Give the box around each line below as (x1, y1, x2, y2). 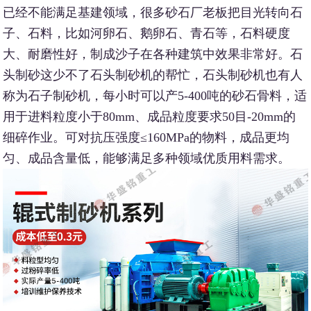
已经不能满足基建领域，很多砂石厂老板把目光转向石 (3, 6, 303, 20)
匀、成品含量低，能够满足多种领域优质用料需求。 (3, 151, 291, 166)
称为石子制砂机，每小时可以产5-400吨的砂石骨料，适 (3, 89, 308, 103)
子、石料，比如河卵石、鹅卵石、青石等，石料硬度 (3, 26, 291, 41)
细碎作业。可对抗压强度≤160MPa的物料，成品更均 (3, 131, 290, 145)
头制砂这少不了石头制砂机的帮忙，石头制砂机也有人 (3, 68, 303, 83)
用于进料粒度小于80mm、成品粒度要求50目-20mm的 (3, 110, 296, 124)
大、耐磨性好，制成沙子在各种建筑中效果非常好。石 (3, 47, 303, 62)
